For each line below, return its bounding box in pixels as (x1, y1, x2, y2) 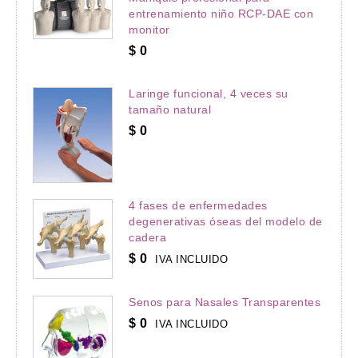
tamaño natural (129, 103, 211, 117)
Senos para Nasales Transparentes (129, 296, 320, 309)
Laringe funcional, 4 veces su (129, 87, 288, 101)
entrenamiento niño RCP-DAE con (129, 7, 313, 21)
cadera (129, 231, 166, 245)
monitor (129, 23, 170, 37)
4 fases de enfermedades (129, 199, 268, 213)
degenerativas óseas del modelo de (129, 215, 323, 229)
